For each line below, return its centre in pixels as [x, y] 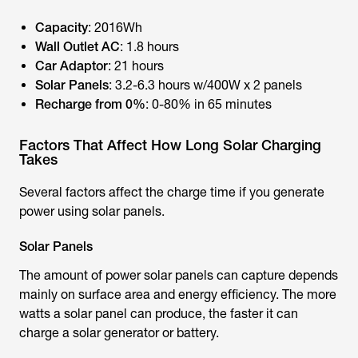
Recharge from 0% [90, 105]
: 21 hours [137, 66]
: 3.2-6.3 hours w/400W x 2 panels [205, 86]
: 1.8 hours [149, 47]
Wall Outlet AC [78, 47]
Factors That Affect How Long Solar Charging [170, 145]
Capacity [62, 28]
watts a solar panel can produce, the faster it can [159, 314]
